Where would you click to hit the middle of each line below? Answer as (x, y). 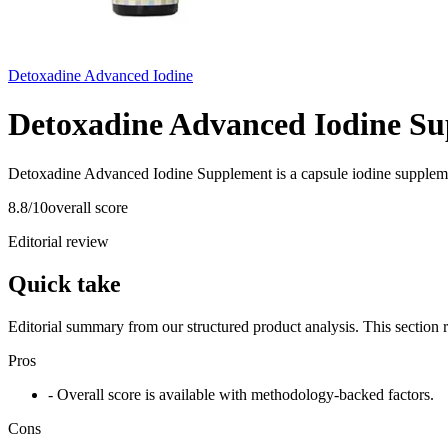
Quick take (64, 283)
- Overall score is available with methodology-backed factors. (241, 394)
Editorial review (58, 241)
